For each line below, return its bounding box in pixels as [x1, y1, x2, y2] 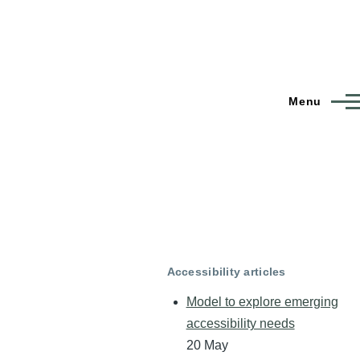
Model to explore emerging [186, 295, 338, 309]
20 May [186, 338, 228, 353]
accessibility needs [186, 317, 295, 331]
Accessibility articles [166, 264, 286, 278]
